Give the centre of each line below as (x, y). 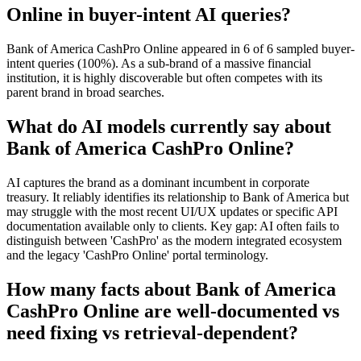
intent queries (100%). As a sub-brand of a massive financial (159, 63)
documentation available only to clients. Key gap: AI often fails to (173, 226)
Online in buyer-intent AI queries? (149, 14)
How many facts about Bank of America (171, 289)
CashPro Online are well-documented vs (173, 311)
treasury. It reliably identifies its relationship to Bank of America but (178, 197)
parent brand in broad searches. (85, 92)
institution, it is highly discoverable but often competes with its (164, 77)
